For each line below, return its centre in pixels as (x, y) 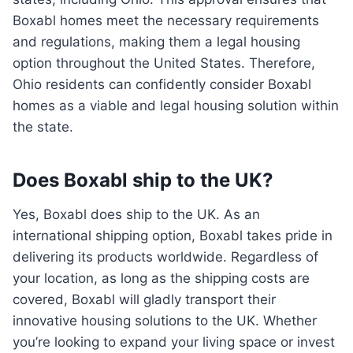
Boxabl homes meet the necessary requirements (166, 21)
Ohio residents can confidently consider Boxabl (162, 85)
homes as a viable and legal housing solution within (176, 106)
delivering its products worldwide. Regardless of (165, 257)
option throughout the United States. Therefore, (164, 63)
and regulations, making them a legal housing (156, 42)
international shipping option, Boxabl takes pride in (173, 236)
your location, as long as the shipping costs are (161, 279)
